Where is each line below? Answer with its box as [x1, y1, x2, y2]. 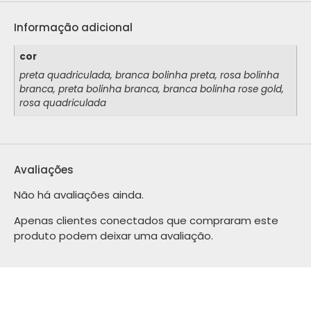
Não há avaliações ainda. [14, 187, 144, 203]
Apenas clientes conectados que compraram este [14, 212, 278, 228]
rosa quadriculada [19, 96, 106, 110]
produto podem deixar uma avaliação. [14, 228, 213, 243]
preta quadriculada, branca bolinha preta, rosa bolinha [19, 69, 279, 83]
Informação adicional [14, 19, 133, 35]
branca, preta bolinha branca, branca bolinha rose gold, [19, 83, 284, 96]
